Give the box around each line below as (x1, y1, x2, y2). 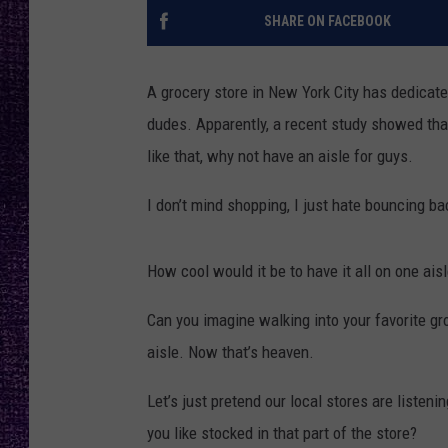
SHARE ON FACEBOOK (263, 13, 391, 30)
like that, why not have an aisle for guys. (147, 146, 413, 167)
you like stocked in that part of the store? (147, 423, 417, 444)
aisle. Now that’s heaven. (147, 342, 314, 363)
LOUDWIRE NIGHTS (292, 32, 405, 48)
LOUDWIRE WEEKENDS (292, 82, 423, 98)
